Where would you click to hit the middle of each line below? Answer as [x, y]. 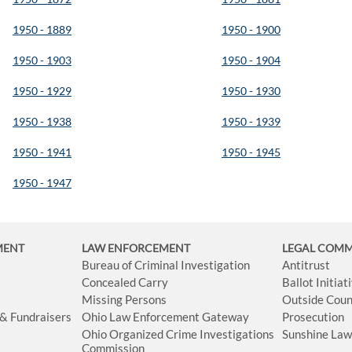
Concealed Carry [125, 282]
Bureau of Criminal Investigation [166, 264]
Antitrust [306, 264]
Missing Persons [125, 299]
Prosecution [313, 316]
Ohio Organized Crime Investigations [178, 334]
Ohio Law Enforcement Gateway [166, 316]
